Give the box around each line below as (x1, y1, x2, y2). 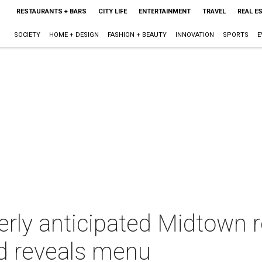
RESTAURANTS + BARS (16, 8, 87, 15)
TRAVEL (202, 8, 226, 15)
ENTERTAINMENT (138, 8, 191, 15)
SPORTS (222, 31, 249, 39)
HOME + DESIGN (49, 31, 99, 39)
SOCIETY (13, 31, 40, 39)
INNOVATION (175, 31, 214, 39)
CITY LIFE (98, 8, 127, 15)
